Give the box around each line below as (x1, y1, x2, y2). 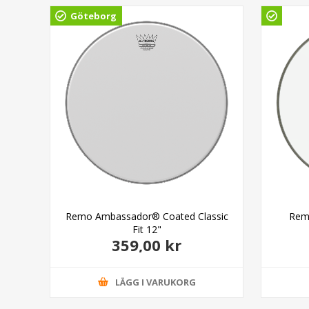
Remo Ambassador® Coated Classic (65, 209, 228, 223)
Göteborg (70, 10, 117, 23)
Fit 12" (132, 222, 161, 236)
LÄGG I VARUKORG (114, 276, 196, 289)
